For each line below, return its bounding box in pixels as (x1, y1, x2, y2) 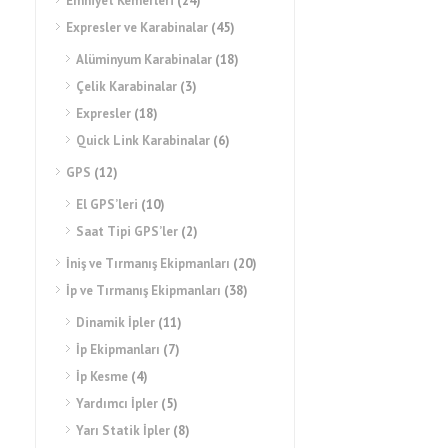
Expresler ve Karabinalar (66, 19, 208, 36)
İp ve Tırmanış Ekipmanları (66, 282, 221, 299)
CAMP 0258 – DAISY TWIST (35, 396, 228, 416)
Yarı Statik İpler (76, 422, 170, 439)
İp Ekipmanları (76, 341, 160, 358)
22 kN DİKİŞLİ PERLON (52, 418, 211, 438)
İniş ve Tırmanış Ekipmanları (66, 255, 230, 272)
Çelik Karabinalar (76, 78, 177, 95)
